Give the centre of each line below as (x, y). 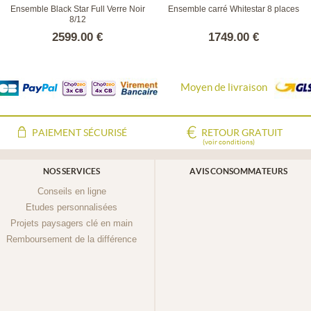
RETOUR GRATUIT (242, 133)
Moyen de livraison (224, 87)
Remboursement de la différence (72, 239)
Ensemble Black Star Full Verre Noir (77, 9)
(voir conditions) (229, 142)
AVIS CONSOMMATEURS (238, 171)
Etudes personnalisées (72, 208)
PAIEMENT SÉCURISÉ (79, 133)
